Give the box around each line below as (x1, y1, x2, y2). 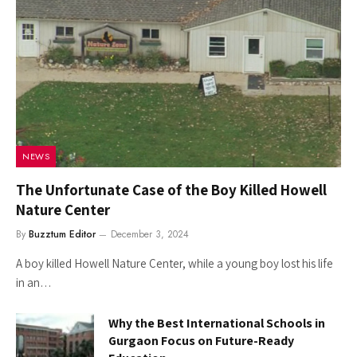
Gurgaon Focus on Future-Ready (108, 332, 294, 350)
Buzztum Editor (29, 227, 96, 242)
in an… (16, 275, 52, 291)
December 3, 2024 (111, 227, 189, 242)
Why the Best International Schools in (108, 315, 325, 332)
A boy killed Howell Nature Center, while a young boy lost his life (16, 256, 333, 272)
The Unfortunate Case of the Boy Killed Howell (16, 180, 327, 200)
